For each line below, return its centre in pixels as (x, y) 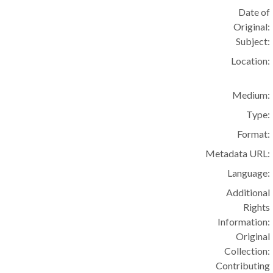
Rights (257, 207)
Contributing (243, 265)
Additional (248, 192)
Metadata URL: (238, 153)
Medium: (251, 95)
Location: (251, 61)
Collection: (247, 251)
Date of (254, 12)
